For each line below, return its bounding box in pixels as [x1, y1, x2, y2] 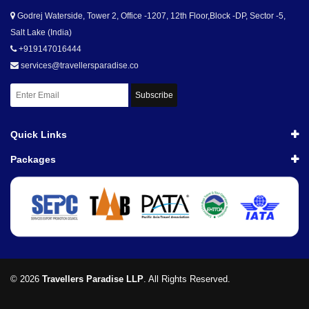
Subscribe [135, 90, 173, 101]
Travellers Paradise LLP [42, 274, 143, 285]
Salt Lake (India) [10, 28, 72, 38]
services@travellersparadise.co [19, 61, 139, 71]
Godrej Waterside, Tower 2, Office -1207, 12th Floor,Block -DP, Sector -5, [15, 11, 286, 21]
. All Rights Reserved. [143, 274, 230, 285]
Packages [10, 154, 56, 166]
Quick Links [10, 129, 67, 141]
